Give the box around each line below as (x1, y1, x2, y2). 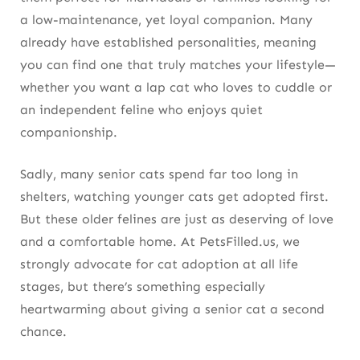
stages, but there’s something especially (20, 279, 265, 295)
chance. (20, 324, 67, 340)
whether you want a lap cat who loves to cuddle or (20, 80, 332, 96)
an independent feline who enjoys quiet (20, 102, 263, 118)
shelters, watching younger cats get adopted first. (20, 189, 329, 205)
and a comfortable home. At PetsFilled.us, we (20, 234, 300, 250)
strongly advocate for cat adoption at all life (20, 256, 298, 272)
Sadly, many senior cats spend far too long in (20, 166, 298, 182)
